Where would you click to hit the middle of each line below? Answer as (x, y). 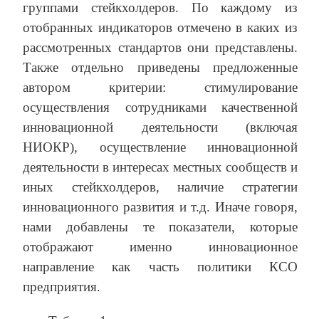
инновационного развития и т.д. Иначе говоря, (160, 207)
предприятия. (62, 287)
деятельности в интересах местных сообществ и (160, 167)
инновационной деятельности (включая (160, 127)
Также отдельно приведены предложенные (160, 68)
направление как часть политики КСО (160, 267)
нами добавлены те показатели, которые (160, 227)
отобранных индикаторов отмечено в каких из (160, 28)
